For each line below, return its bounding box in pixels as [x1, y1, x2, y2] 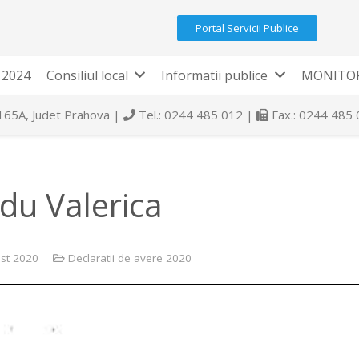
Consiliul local [46, 67, 128, 84]
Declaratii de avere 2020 [68, 250, 192, 265]
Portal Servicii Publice [196, 21, 300, 35]
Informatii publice [161, 67, 268, 84]
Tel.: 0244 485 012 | [135, 107, 256, 123]
